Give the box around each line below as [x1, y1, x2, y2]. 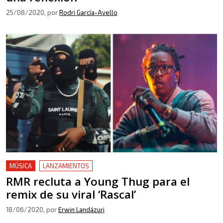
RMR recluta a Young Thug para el [6, 173, 190, 189]
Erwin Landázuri [58, 205, 105, 214]
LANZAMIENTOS [43, 161, 89, 170]
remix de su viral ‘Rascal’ [6, 186, 136, 202]
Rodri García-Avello [59, 8, 117, 16]
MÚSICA [9, 161, 32, 170]
